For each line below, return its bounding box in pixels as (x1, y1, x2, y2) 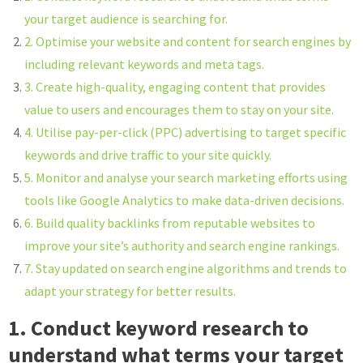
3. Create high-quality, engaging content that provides (24, 79, 326, 95)
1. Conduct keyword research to (8, 314, 309, 341)
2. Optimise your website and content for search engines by (24, 33, 351, 49)
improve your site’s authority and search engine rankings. (24, 237, 340, 254)
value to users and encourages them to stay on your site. (24, 101, 334, 117)
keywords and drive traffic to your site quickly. (24, 147, 271, 163)
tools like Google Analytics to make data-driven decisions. (24, 192, 344, 208)
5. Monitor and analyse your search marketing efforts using (24, 169, 348, 186)
